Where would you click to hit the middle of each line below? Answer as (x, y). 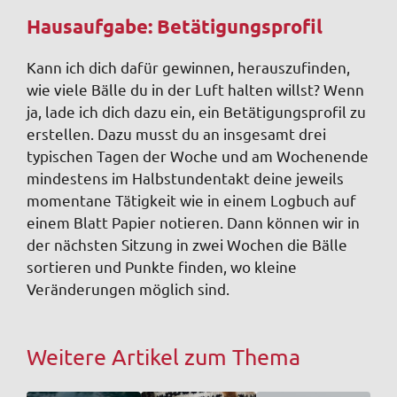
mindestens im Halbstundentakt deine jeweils (185, 178)
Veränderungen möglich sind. (128, 289)
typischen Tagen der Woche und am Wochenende (198, 156)
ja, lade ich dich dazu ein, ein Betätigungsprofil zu (196, 112)
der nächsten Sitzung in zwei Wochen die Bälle (187, 245)
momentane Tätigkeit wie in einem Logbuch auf (191, 200)
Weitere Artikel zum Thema (163, 357)
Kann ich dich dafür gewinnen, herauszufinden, (188, 67)
